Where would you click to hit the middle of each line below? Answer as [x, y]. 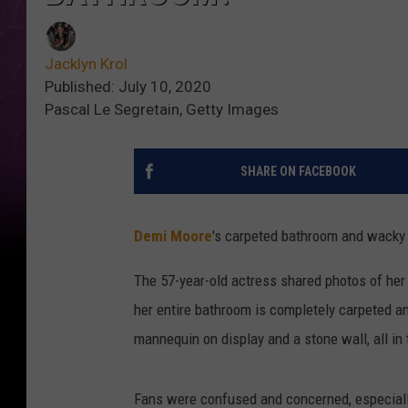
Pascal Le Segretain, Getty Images [162, 110]
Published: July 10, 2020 [128, 87]
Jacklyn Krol [86, 64]
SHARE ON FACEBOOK [298, 172]
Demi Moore [173, 236]
